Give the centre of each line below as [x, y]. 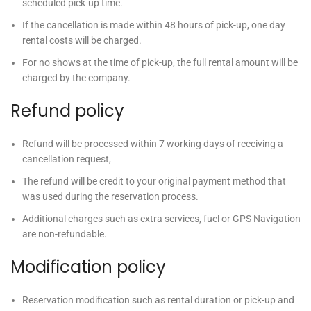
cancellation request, [67, 159]
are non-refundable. [65, 234]
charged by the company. [76, 78]
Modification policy [88, 267]
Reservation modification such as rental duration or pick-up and [158, 300]
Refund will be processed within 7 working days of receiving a [153, 144]
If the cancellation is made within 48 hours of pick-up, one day [154, 25]
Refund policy [67, 111]
